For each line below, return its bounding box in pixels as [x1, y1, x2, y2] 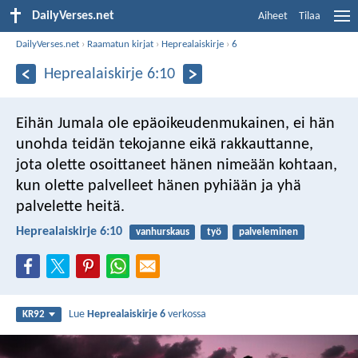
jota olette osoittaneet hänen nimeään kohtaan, [16, 157, 337, 173]
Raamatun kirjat [87, 38, 154, 50]
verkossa [165, 308, 207, 321]
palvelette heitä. [16, 198, 125, 215]
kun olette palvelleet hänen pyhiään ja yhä [16, 177, 301, 194]
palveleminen [238, 226, 298, 237]
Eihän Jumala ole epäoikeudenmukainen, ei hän [16, 115, 335, 132]
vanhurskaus [135, 226, 189, 237]
